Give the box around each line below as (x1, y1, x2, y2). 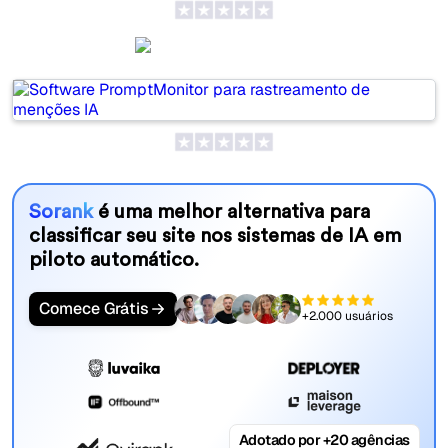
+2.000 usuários (301, 308, 393, 325)
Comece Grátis (38, 297, 149, 319)
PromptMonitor (167, 43, 313, 64)
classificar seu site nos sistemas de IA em (28, 225, 401, 246)
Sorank (28, 201, 98, 222)
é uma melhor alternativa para (97, 201, 370, 222)
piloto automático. (28, 249, 199, 270)
